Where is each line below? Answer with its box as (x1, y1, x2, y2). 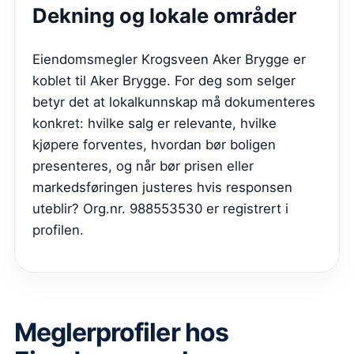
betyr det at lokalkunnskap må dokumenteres (32, 93, 315, 110)
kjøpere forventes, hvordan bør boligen (32, 136, 276, 153)
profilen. (32, 221, 84, 238)
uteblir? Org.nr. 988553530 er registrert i (32, 200, 288, 217)
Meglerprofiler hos (14, 316, 228, 348)
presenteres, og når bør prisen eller (32, 157, 254, 174)
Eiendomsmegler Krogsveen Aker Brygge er (32, 51, 306, 67)
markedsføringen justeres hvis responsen (32, 179, 292, 195)
